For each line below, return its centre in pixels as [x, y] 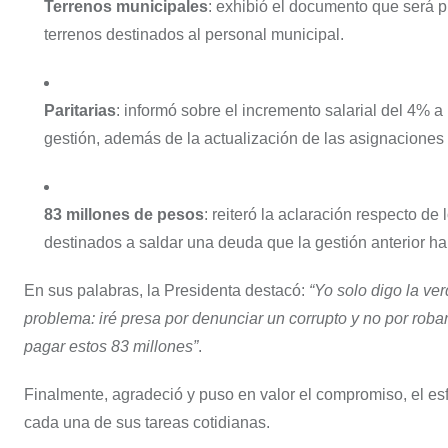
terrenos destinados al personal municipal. [194, 34]
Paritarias [80, 110]
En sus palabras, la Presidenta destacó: [166, 290]
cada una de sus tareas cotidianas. [147, 422]
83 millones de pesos [124, 214]
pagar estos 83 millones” [111, 346]
